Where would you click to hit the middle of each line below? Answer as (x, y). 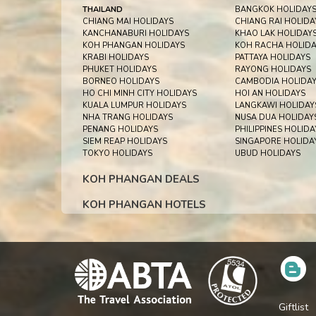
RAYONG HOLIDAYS (273, 69)
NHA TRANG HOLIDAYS (128, 117)
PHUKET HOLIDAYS (120, 69)
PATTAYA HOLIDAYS (272, 57)
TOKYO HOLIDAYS (117, 153)
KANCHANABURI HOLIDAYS (136, 34)
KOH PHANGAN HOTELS (144, 205)
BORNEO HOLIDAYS (121, 81)
